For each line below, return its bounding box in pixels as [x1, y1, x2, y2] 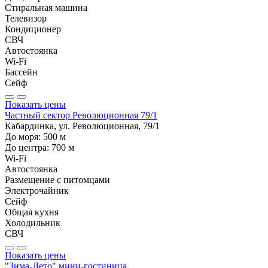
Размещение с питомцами [5, 174, 110, 185]
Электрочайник [5, 185, 69, 196]
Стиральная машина [5, 2, 87, 13]
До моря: [5, 131, 43, 142]
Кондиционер [5, 23, 61, 34]
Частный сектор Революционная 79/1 [5, 109, 157, 120]
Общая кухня [5, 206, 59, 217]
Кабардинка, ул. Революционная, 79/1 [5, 120, 160, 131]
